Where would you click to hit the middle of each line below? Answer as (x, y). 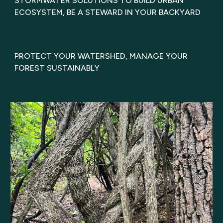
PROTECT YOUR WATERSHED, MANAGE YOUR (101, 56)
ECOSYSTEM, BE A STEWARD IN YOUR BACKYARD (108, 12)
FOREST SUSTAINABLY (57, 68)
